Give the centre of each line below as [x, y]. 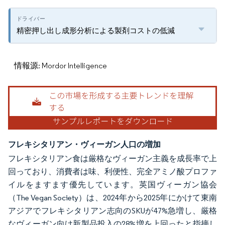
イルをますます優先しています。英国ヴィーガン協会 [113, 185]
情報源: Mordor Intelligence [61, 66]
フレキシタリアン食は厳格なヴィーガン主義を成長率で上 [113, 159]
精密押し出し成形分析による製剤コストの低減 [96, 30]
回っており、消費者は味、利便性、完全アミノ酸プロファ [113, 172]
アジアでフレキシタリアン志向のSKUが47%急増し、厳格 [113, 211]
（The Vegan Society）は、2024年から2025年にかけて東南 [113, 198]
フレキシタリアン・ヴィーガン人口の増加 [84, 144]
